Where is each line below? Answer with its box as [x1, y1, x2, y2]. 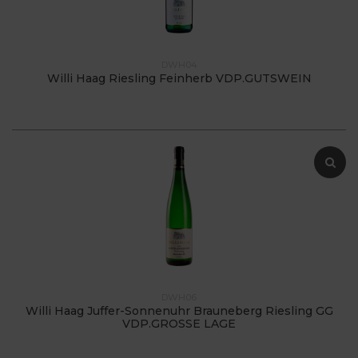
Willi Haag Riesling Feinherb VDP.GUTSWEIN [46, 70, 312, 86]
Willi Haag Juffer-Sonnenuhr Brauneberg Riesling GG [25, 303, 333, 318]
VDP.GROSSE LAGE [122, 316, 236, 331]
